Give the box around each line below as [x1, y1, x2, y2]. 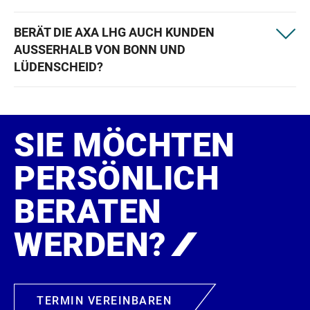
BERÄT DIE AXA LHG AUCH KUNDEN [14, 25, 215, 39]
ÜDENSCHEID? [14, 60, 103, 74]
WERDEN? [14, 225, 174, 264]
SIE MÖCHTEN [14, 125, 235, 165]
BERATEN [14, 192, 162, 231]
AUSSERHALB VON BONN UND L [14, 42, 185, 57]
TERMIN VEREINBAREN [37, 294, 172, 307]
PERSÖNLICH [14, 158, 219, 198]
